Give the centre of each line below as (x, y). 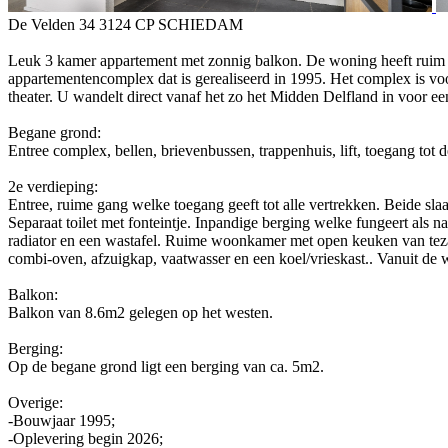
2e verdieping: (53, 186)
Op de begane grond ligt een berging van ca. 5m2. (166, 366)
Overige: (35, 402)
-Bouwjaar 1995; (61, 420)
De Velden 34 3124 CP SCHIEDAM (125, 24)
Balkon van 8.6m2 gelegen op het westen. (140, 312)
